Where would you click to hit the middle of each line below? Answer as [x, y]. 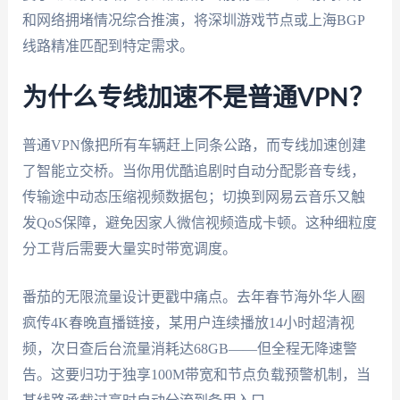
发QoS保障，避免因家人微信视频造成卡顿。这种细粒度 [199, 222]
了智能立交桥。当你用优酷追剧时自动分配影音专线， [193, 171]
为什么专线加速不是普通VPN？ [198, 98]
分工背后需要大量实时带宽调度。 [129, 248]
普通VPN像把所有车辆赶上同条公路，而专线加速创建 [194, 145]
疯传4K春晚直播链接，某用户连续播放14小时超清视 [188, 323]
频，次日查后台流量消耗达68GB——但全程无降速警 [189, 349]
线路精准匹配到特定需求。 [108, 46]
